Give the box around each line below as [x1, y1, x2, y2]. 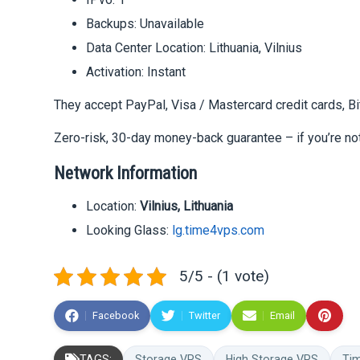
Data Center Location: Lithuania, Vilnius [86, 40, 303, 56]
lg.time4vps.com [172, 223, 265, 239]
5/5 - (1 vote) [179, 267, 270, 286]
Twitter [189, 309, 221, 322]
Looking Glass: [86, 223, 173, 239]
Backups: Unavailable [86, 16, 205, 32]
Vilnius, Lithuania [140, 198, 234, 215]
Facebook [92, 309, 140, 322]
